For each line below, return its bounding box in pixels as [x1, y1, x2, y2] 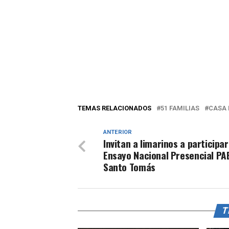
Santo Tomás [103, 159, 155, 175]
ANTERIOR [103, 129, 132, 136]
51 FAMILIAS [161, 104, 199, 112]
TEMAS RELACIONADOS [78, 104, 151, 112]
